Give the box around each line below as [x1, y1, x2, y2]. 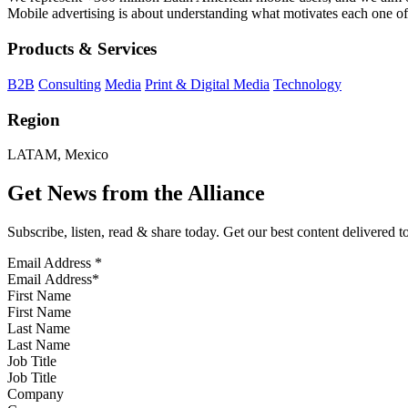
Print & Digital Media [145, 76, 270, 92]
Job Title [7, 353, 56, 370]
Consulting [38, 76, 101, 92]
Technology [273, 76, 342, 92]
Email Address [7, 255, 95, 271]
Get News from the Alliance [7, 181, 265, 206]
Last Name [7, 321, 70, 337]
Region [7, 109, 60, 129]
